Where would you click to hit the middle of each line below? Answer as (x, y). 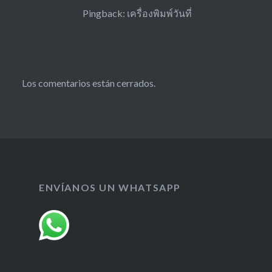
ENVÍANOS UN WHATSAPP (110, 188)
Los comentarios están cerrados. (88, 83)
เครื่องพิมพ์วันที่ (159, 13)
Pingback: (104, 13)
